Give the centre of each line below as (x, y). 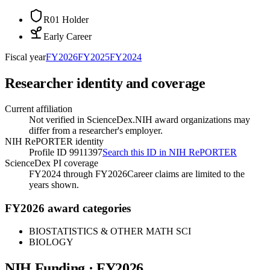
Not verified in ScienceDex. (82, 119)
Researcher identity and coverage (105, 83)
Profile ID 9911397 (66, 152)
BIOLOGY (51, 242)
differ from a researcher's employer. (96, 130)
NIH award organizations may (193, 119)
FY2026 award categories (68, 208)
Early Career (67, 37)
